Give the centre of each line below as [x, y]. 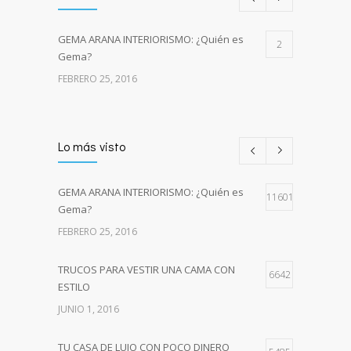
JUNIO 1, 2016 [89, 309]
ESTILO [74, 286]
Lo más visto [92, 146]
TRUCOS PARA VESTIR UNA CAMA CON [147, 269]
